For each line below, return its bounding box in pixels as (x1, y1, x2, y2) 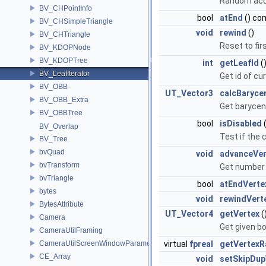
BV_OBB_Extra (39, 95, 88, 104)
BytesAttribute (39, 199, 84, 208)
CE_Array (39, 252, 71, 261)
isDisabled (220, 119, 262, 129)
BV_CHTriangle (39, 30, 90, 39)
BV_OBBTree (39, 108, 83, 117)
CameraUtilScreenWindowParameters (39, 239, 163, 248)
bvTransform (39, 160, 80, 169)
